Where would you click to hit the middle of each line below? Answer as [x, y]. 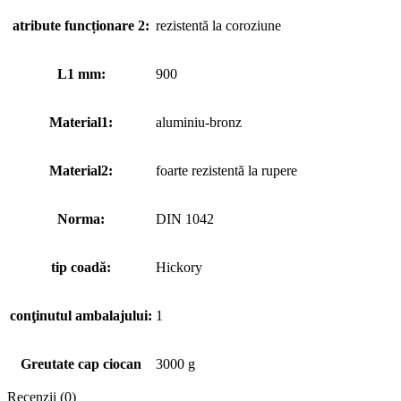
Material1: [81, 122]
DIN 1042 [185, 218]
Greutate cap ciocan [81, 363]
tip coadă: [81, 267]
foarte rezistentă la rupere [226, 170]
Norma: [81, 218]
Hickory [179, 267]
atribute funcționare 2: [81, 25]
